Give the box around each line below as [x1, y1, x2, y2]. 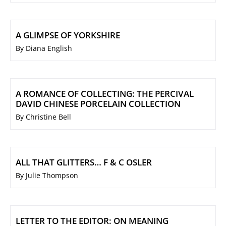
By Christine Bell [16, 112, 71, 122]
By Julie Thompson [16, 171, 78, 181]
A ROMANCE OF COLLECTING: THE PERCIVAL [16, 88, 194, 100]
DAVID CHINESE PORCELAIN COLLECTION [16, 98, 181, 110]
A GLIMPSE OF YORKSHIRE [16, 29, 120, 41]
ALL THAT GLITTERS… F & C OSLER [16, 156, 152, 168]
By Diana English [16, 43, 72, 53]
